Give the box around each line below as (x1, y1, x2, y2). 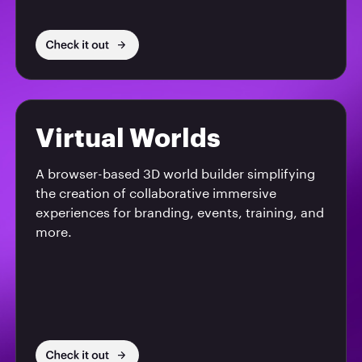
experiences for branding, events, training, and (35, 207, 324, 220)
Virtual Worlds (35, 126, 221, 152)
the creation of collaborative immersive (35, 187, 276, 200)
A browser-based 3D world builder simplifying (35, 168, 315, 181)
